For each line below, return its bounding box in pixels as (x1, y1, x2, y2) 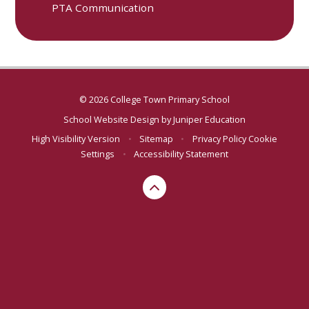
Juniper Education (173, 112, 246, 126)
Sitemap (139, 132, 173, 146)
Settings (81, 148, 115, 161)
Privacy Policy (192, 132, 246, 146)
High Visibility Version (32, 132, 121, 146)
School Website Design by (63, 112, 173, 126)
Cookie (248, 132, 277, 146)
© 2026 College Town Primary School (79, 93, 230, 106)
